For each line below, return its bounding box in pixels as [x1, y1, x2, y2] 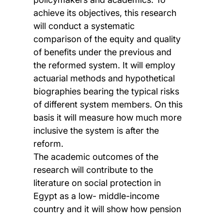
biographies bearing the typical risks [33, 86, 179, 97]
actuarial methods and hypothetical [33, 73, 175, 84]
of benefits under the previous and [33, 47, 171, 58]
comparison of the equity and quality [33, 34, 181, 45]
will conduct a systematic [33, 21, 135, 31]
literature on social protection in [33, 178, 161, 188]
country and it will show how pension [33, 204, 181, 215]
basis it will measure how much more [33, 112, 182, 123]
